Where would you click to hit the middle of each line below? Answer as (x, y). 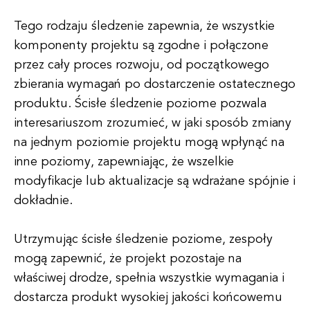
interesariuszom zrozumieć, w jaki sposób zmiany (153, 123)
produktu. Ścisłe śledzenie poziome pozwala (140, 104)
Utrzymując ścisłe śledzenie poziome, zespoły (143, 239)
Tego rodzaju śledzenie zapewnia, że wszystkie (144, 26)
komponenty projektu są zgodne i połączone (141, 46)
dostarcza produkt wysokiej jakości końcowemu (148, 298)
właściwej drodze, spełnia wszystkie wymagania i (149, 278)
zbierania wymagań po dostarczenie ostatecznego (155, 84)
